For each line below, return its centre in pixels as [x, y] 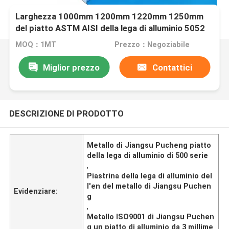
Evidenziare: [36, 191]
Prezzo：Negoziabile [152, 45]
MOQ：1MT [36, 45]
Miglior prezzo [71, 67]
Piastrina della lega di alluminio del [150, 176]
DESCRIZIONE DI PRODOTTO [66, 113]
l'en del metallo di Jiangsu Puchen [149, 186]
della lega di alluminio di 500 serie [148, 155]
